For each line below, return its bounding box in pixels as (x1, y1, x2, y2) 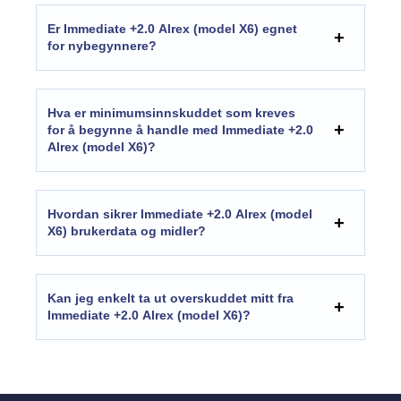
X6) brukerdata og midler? (47, 223, 206, 238)
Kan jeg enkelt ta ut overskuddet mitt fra (47, 290, 294, 305)
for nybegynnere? (47, 38, 157, 53)
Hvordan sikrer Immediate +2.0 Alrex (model (47, 206, 312, 221)
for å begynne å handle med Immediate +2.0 (47, 122, 313, 137)
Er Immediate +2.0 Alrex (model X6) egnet (47, 21, 297, 36)
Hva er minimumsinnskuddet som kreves (47, 105, 295, 120)
